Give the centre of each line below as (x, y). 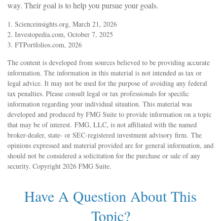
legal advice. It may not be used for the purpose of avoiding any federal (107, 83)
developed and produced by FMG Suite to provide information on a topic (110, 114)
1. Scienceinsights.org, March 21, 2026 (62, 24)
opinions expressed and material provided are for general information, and (110, 145)
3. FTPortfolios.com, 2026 (45, 44)
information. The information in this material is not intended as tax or (105, 73)
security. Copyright (35, 166)
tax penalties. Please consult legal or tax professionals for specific (98, 93)
